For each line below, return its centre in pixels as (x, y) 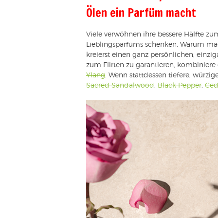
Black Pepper (180, 85)
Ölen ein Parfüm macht (141, 12)
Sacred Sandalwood (120, 85)
